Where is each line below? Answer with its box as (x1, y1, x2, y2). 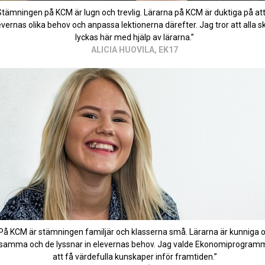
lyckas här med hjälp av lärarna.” (75, 33, 194, 43)
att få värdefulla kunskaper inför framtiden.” (52, 252, 217, 262)
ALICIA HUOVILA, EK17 (91, 45, 178, 55)
